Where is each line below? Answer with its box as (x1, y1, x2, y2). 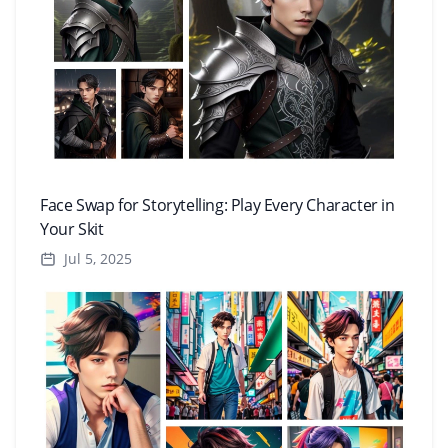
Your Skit (40, 218, 104, 241)
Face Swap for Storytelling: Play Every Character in (40, 194, 395, 217)
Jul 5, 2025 (64, 249, 132, 269)
